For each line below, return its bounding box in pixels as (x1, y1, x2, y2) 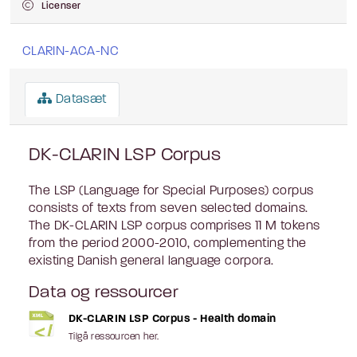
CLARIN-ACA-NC (22, 45, 119, 58)
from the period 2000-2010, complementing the (29, 237, 307, 250)
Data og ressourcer (29, 284, 179, 301)
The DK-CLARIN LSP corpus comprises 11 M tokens (29, 219, 320, 233)
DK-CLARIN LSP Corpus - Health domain (69, 312, 277, 325)
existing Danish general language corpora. (29, 254, 274, 268)
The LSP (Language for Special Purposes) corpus (29, 184, 314, 198)
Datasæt (52, 92, 107, 106)
